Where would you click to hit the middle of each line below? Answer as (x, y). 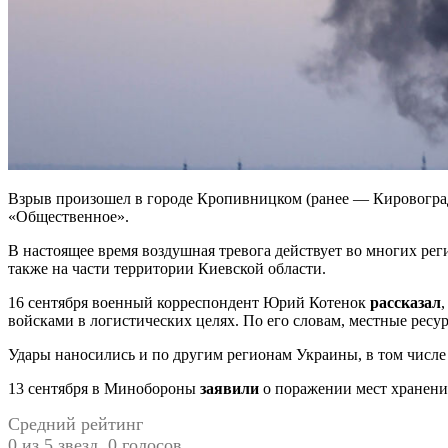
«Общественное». (68, 216)
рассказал (405, 302)
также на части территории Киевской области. (167, 268)
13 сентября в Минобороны (104, 388)
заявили (229, 388)
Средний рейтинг (75, 423)
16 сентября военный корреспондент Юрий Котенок (189, 302)
